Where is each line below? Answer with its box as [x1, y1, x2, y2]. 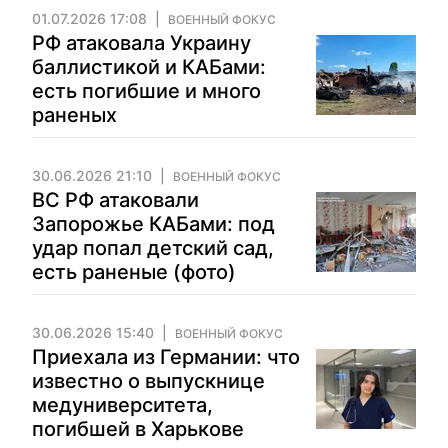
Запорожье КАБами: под [32, 212, 275, 236]
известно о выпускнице [32, 369, 265, 393]
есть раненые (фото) [32, 260, 236, 284]
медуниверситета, [32, 393, 213, 417]
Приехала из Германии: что [32, 345, 300, 369]
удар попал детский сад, [32, 236, 274, 260]
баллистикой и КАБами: [32, 55, 266, 79]
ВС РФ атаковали [32, 188, 199, 212]
